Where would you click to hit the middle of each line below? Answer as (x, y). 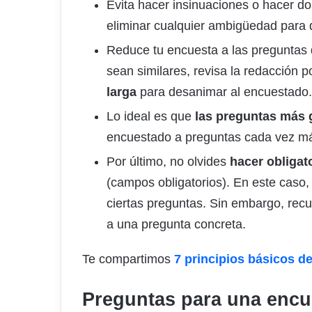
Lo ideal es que (151, 117)
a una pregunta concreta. (176, 225)
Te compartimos (128, 259)
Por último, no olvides (168, 162)
